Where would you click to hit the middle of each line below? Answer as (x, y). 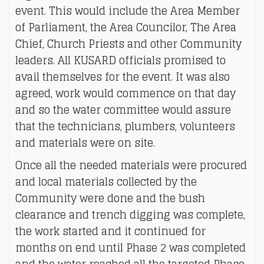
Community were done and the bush (110, 198)
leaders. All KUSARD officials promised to (121, 60)
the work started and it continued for (110, 231)
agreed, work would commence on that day (126, 93)
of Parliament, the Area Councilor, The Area (126, 27)
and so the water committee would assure (123, 110)
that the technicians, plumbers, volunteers (125, 126)
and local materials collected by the (106, 181)
